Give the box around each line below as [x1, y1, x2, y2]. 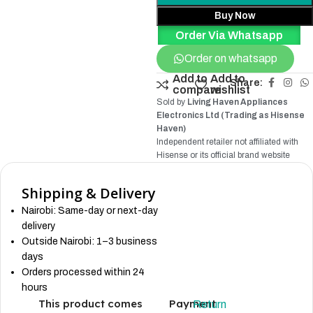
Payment [168, 297, 216, 310]
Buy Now [214, 10, 256, 21]
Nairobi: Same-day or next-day [22, 205, 158, 216]
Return [192, 298, 226, 310]
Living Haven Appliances [187, 97, 288, 107]
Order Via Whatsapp [175, 29, 283, 41]
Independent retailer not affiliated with [156, 137, 298, 147]
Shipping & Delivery [22, 184, 156, 203]
